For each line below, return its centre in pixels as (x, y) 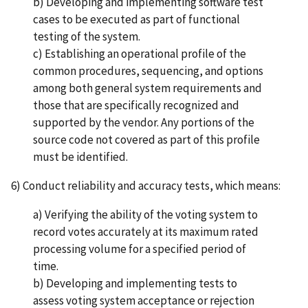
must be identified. (80, 157)
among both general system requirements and (147, 88)
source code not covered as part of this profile (146, 140)
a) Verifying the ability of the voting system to (145, 215)
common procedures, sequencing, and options (148, 71)
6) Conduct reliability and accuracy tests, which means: (146, 186)
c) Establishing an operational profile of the (140, 54)
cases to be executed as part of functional (136, 20)
